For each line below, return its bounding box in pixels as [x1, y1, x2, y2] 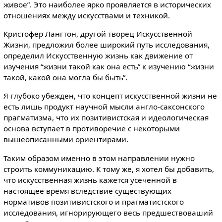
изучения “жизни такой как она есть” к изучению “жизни [3, 61, 214, 72]
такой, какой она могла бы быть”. [3, 72, 127, 83]
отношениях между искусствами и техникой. [3, 10, 170, 20]
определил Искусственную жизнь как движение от [3, 51, 193, 61]
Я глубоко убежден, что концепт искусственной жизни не [3, 91, 217, 101]
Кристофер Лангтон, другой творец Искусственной [3, 29, 192, 39]
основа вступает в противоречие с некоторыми [3, 123, 180, 134]
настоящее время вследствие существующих [3, 185, 171, 196]
